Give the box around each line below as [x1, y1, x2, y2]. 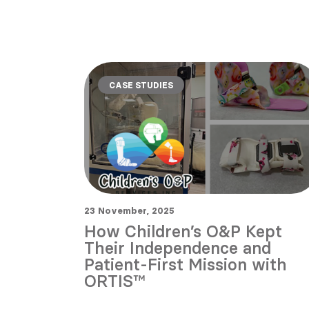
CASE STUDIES [109, 80, 173, 90]
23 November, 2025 [84, 205, 175, 217]
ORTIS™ [84, 271, 146, 292]
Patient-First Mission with [84, 255, 287, 275]
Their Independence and [84, 238, 271, 259]
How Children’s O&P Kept [84, 221, 282, 242]
